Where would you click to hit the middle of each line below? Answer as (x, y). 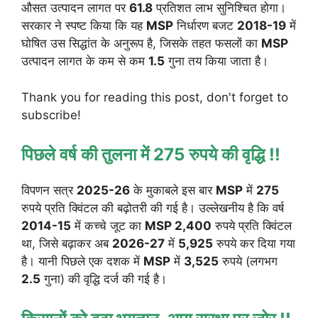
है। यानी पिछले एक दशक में (82, 262)
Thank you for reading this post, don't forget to (155, 97)
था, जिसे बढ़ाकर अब (67, 244)
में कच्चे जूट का (108, 226)
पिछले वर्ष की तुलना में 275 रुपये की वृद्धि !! (151, 155)
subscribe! (51, 115)
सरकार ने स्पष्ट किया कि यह (84, 26)
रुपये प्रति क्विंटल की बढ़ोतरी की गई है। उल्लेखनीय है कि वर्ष (153, 208)
